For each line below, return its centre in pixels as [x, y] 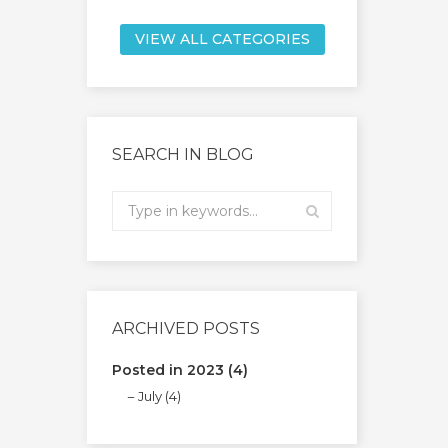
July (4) [159, 396]
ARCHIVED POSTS [186, 329]
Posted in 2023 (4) [180, 370]
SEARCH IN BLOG [183, 155]
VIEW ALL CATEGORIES [222, 39]
